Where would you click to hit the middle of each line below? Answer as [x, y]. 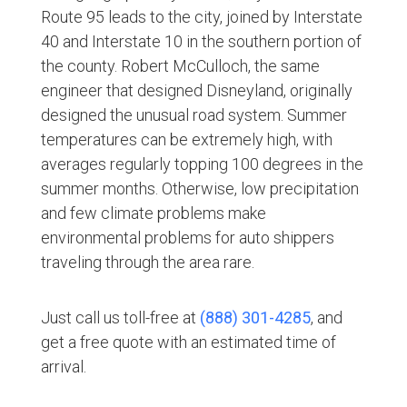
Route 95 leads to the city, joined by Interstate [201, 16]
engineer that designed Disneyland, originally [196, 90]
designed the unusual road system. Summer [194, 114]
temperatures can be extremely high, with [186, 139]
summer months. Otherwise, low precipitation [199, 188]
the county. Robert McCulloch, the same [180, 65]
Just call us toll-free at [118, 317]
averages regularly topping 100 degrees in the [202, 164]
